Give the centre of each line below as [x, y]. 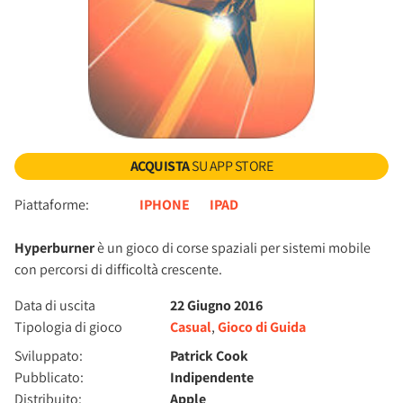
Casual [191, 327]
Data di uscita [55, 305]
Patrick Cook [210, 356]
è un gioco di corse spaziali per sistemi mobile [233, 248]
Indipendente [212, 377]
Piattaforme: [52, 205]
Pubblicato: [49, 377]
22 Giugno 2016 [217, 305]
